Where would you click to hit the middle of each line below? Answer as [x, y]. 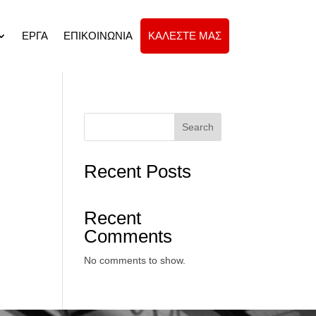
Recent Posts [138, 171]
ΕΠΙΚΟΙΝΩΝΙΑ [98, 35]
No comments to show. [135, 260]
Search [197, 127]
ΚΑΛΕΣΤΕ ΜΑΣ [184, 35]
